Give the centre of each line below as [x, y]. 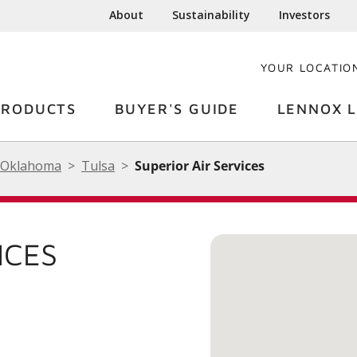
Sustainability [212, 15]
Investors [305, 15]
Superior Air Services [200, 166]
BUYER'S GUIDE [177, 109]
